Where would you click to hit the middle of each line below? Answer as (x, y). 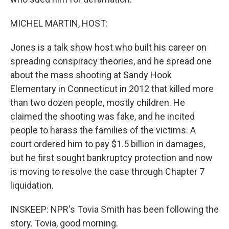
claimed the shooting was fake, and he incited (102, 116)
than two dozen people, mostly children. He (98, 102)
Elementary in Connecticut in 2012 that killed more (112, 89)
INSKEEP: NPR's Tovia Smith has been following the (114, 209)
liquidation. (32, 185)
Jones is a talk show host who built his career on (108, 47)
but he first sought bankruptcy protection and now (111, 158)
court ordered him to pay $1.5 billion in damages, (108, 144)
